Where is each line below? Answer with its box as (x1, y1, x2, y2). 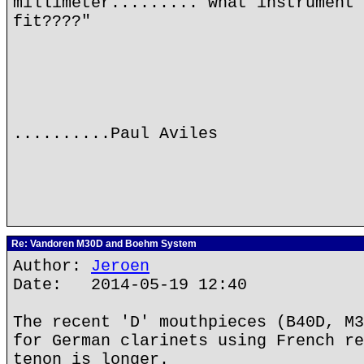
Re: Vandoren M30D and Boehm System (9, 238, 197, 249)
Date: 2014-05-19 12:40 (13, 275, 247, 294)
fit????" (13, 12, 91, 31)
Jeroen (91, 257, 149, 275)
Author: (13, 257, 91, 275)
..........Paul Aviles (13, 124, 218, 143)
